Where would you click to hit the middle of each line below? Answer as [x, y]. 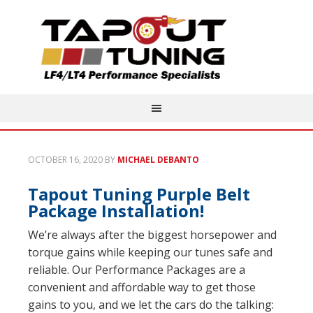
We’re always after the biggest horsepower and [152, 235]
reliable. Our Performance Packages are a [137, 270]
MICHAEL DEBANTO [158, 160]
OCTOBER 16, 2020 [65, 160]
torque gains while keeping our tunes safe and [150, 252]
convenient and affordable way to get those [142, 287]
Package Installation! [116, 211]
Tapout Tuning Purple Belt [139, 194]
